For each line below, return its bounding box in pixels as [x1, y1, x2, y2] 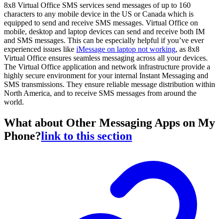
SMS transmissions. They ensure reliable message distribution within [4, 80, 215, 89]
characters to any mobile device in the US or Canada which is [4, 10, 194, 19]
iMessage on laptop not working [76, 45, 175, 54]
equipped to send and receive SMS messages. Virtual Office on [4, 19, 198, 27]
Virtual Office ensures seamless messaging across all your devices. [4, 54, 208, 63]
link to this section [41, 130, 132, 143]
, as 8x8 [175, 45, 199, 54]
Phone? [4, 130, 41, 143]
